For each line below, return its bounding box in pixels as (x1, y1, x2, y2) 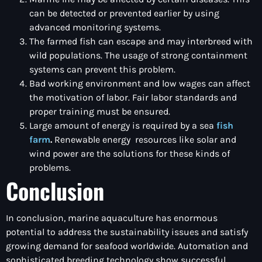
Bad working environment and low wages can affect (29, 77, 250, 89)
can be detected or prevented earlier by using (29, 7, 219, 19)
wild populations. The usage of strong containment (29, 49, 247, 61)
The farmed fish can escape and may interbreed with (29, 35, 253, 47)
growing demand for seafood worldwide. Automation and (6, 240, 248, 251)
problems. (29, 161, 71, 173)
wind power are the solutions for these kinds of (29, 147, 230, 159)
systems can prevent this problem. (29, 63, 175, 75)
